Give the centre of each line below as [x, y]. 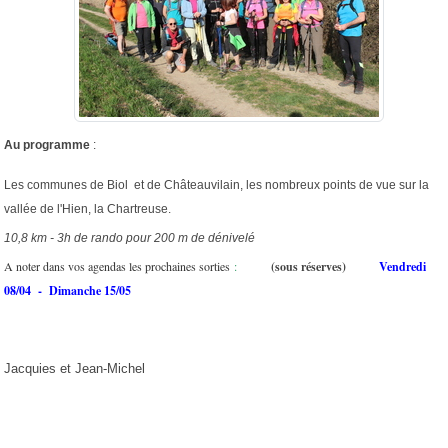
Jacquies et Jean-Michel [74, 368]
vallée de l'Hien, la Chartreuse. [87, 208]
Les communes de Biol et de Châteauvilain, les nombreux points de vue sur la [216, 184]
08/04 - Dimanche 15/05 [67, 290]
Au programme [47, 144]
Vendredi [399, 266]
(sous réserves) [310, 266]
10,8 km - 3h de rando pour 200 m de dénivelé [129, 237]
